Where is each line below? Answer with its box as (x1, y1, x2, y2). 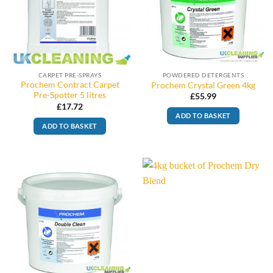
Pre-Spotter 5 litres (34, 90, 106, 101)
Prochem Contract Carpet (20, 80, 119, 90)
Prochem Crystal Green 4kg (151, 80, 255, 90)
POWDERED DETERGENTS (162, 71, 244, 79)
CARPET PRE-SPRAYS (38, 71, 102, 79)
